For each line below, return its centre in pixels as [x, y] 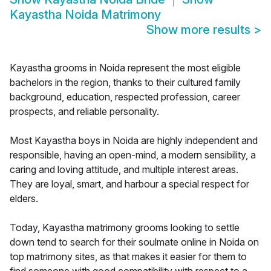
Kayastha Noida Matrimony [85, 15]
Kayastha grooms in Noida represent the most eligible [125, 68]
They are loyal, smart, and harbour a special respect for [129, 184]
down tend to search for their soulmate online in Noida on [134, 242]
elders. [24, 199]
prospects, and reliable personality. [84, 112]
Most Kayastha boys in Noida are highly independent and [134, 141]
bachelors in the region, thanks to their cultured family [125, 83]
